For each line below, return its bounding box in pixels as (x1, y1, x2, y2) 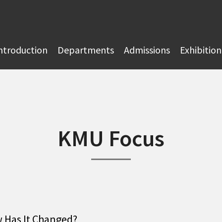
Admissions (124, 44, 170, 56)
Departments (57, 44, 114, 56)
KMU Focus (57, 124, 165, 153)
